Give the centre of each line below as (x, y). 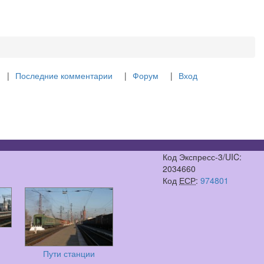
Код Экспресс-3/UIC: (202, 157)
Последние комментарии (64, 75)
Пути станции (69, 253)
